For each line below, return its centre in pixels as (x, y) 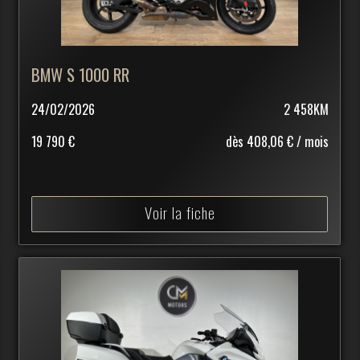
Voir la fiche (180, 212)
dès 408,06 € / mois (277, 141)
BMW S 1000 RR (81, 74)
